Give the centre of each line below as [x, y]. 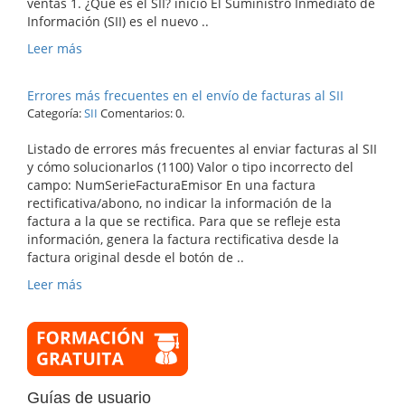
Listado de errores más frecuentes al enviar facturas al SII [202, 149]
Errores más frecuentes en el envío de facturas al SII [185, 95]
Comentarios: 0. [141, 113]
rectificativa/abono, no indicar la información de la [179, 203]
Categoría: [56, 113]
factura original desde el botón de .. [136, 257]
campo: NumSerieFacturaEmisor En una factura [171, 185]
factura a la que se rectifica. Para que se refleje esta [184, 221]
